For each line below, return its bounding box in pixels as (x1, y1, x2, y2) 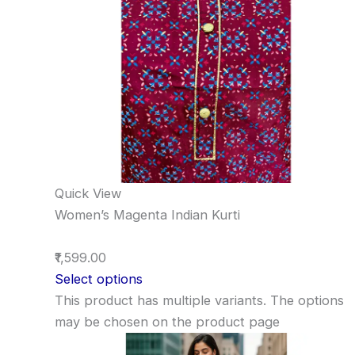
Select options (55, 270, 143, 287)
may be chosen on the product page (55, 313, 281, 330)
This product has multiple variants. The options (55, 292, 345, 308)
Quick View (55, 185, 122, 201)
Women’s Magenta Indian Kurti (55, 206, 241, 223)
